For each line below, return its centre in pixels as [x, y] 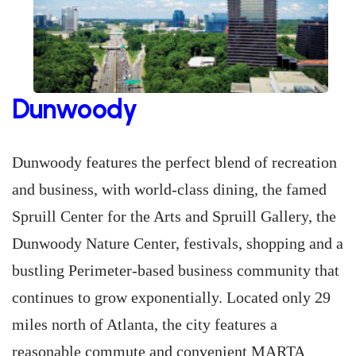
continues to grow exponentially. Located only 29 [171, 297]
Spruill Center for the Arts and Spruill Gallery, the [174, 216]
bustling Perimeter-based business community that [176, 270]
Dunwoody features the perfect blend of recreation [174, 162]
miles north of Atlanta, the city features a [145, 324]
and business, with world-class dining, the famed [169, 189]
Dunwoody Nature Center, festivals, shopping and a [178, 243]
